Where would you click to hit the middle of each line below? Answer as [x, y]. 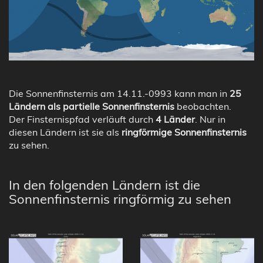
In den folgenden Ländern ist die [104, 185]
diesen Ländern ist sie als [65, 132]
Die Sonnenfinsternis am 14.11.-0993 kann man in [119, 93]
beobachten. [203, 106]
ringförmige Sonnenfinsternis [184, 132]
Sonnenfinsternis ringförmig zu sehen [120, 199]
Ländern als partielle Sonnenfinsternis [92, 106]
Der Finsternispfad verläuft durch [82, 119]
